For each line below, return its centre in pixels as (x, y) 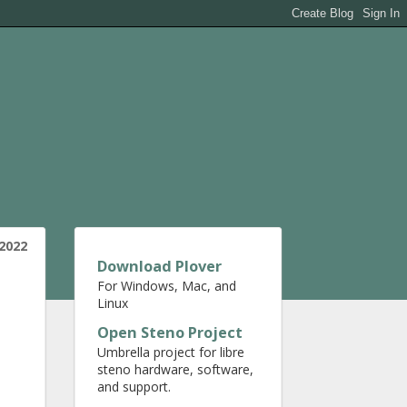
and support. (134, 387)
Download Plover (159, 266)
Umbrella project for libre (171, 352)
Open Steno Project (170, 333)
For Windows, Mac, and (167, 286)
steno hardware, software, (175, 369)
